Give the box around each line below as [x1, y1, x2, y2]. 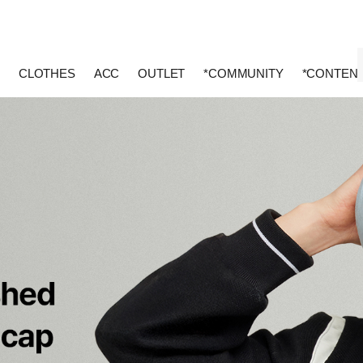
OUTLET [138, 66, 186, 81]
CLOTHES [18, 66, 75, 81]
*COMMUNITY [203, 66, 284, 81]
